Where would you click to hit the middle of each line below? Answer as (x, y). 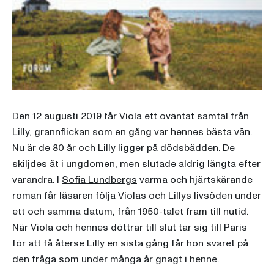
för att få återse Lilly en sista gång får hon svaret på (130, 244)
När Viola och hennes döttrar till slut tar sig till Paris (130, 228)
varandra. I (37, 180)
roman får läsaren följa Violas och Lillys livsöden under (137, 196)
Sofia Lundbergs (99, 180)
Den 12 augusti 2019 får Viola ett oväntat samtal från (131, 117)
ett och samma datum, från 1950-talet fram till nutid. (130, 212)
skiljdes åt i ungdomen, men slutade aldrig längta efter (136, 164)
